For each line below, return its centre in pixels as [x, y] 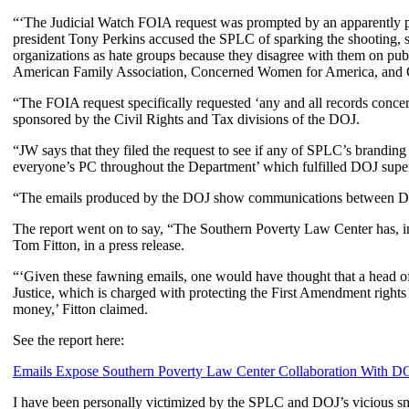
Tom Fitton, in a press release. [99, 245]
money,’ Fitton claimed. [80, 309]
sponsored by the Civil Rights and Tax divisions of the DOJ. [186, 119]
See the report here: [68, 340]
